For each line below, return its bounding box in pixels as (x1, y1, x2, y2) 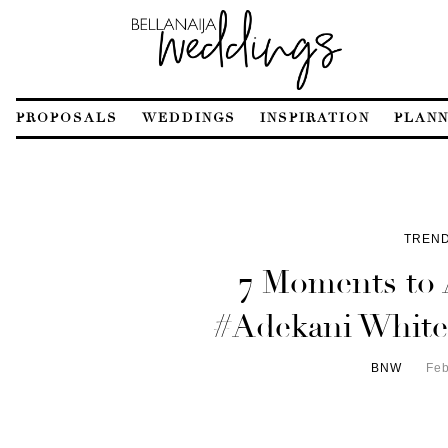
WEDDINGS (142, 109, 236, 126)
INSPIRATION (260, 109, 370, 126)
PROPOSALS (16, 109, 118, 126)
